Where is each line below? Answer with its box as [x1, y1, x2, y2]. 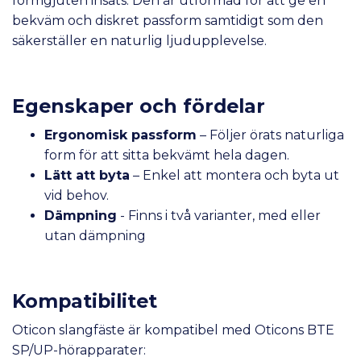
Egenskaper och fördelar [12, 94, 265, 118]
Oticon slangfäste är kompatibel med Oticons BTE [12, 322, 334, 338]
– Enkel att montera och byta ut [133, 168, 339, 184]
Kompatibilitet [12, 289, 157, 313]
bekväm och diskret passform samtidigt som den [12, 13, 323, 29]
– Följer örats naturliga [197, 127, 344, 143]
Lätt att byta [44, 168, 130, 184]
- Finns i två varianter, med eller [117, 208, 321, 224]
